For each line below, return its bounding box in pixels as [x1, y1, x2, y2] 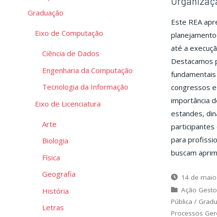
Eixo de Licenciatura [35, 98, 101, 108]
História [42, 186, 69, 196]
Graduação [28, 8, 63, 18]
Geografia [42, 169, 76, 179]
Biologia [42, 136, 68, 146]
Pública [170, 197, 192, 206]
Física [42, 152, 60, 162]
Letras [42, 202, 64, 213]
